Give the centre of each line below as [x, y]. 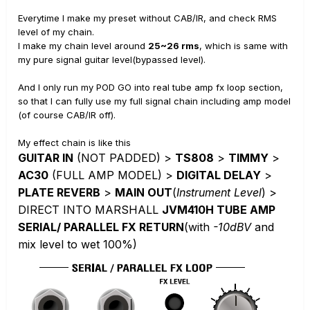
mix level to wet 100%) [77, 244]
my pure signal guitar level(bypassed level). [112, 60]
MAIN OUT [144, 192]
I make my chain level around [83, 46]
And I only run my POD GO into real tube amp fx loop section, [151, 87]
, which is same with [244, 46]
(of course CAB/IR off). [67, 115]
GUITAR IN [46, 158]
